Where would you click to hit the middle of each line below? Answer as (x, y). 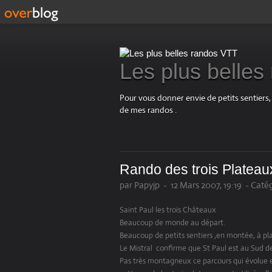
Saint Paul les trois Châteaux (168, 210)
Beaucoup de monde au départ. (172, 223)
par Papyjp (140, 185)
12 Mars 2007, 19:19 (206, 185)
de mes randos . (148, 110)
